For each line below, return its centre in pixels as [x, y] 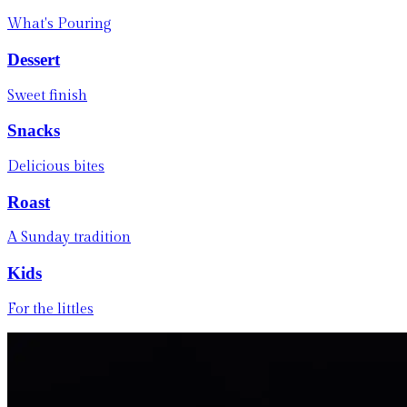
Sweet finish [47, 95]
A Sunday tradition [69, 238]
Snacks [34, 131]
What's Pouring [60, 25]
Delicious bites [56, 167]
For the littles [50, 309]
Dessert [34, 59]
